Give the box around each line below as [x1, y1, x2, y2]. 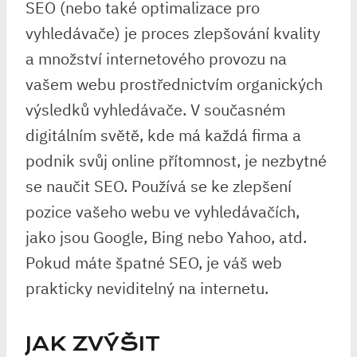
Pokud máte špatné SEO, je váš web [25, 252, 282, 273]
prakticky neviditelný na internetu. [25, 277, 269, 299]
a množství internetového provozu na [25, 48, 287, 69]
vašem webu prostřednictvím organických [25, 73, 323, 95]
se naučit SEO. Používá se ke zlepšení [25, 175, 292, 197]
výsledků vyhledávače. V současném [25, 99, 285, 120]
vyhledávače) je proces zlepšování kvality [25, 22, 320, 44]
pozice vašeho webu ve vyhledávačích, [25, 201, 300, 222]
